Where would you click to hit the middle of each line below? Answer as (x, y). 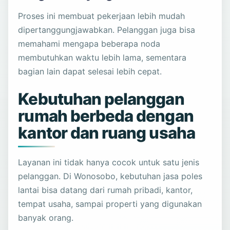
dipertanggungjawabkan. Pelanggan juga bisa (107, 30)
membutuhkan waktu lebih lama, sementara (102, 58)
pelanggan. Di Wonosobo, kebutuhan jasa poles (110, 176)
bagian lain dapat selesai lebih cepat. (90, 72)
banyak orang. (46, 218)
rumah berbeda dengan (106, 116)
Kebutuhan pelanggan (101, 99)
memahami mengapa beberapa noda (89, 44)
